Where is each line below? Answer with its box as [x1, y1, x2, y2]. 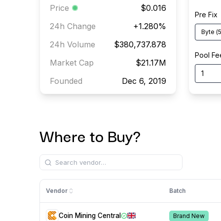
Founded [49, 76, 82, 86]
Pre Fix [194, 10, 218, 19]
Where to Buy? [39, 123, 141, 147]
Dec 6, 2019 [121, 76, 166, 86]
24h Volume [49, 39, 95, 49]
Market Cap [49, 58, 94, 68]
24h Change [49, 21, 96, 31]
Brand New [173, 212, 205, 220]
